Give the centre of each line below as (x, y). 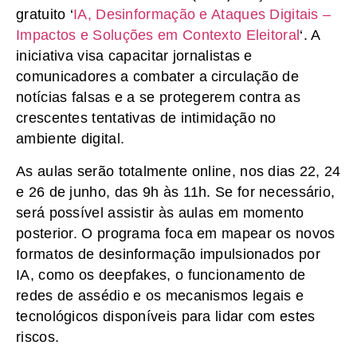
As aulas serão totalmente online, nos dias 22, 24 (178, 171)
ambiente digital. (71, 139)
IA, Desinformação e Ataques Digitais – (202, 15)
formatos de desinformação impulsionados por (168, 254)
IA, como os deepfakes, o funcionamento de (161, 275)
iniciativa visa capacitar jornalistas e (134, 56)
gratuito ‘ (45, 15)
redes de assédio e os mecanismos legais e (160, 295)
